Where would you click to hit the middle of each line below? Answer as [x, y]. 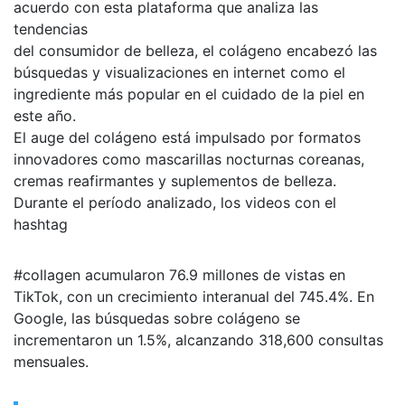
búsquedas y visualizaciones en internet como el [179, 72]
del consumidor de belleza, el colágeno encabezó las [195, 50]
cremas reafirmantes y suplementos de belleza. [175, 180]
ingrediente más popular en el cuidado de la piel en [189, 94]
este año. [45, 115]
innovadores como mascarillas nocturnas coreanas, [189, 159]
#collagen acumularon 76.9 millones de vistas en [179, 274]
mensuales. [51, 361]
